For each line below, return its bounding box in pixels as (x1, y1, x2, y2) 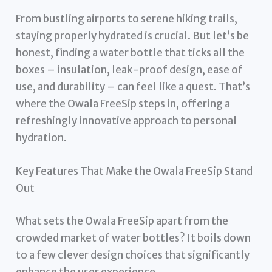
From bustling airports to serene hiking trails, (16, 12, 238, 25)
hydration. (16, 131, 67, 144)
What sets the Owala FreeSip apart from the (16, 214, 229, 228)
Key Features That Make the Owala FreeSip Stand (16, 165, 253, 178)
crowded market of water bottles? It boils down (16, 231, 251, 245)
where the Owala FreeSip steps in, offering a (16, 97, 231, 110)
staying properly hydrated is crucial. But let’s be (16, 29, 250, 42)
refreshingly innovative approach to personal (16, 114, 237, 127)
